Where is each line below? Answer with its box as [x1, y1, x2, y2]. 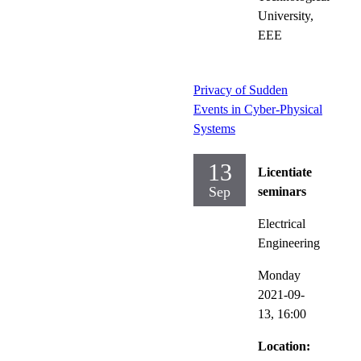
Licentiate [258, 164, 312, 179]
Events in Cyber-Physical [193, 102, 322, 116]
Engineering [258, 235, 320, 250]
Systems [193, 121, 235, 135]
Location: [258, 338, 310, 353]
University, [258, 8, 313, 23]
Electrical [258, 216, 305, 230]
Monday [258, 268, 301, 282]
